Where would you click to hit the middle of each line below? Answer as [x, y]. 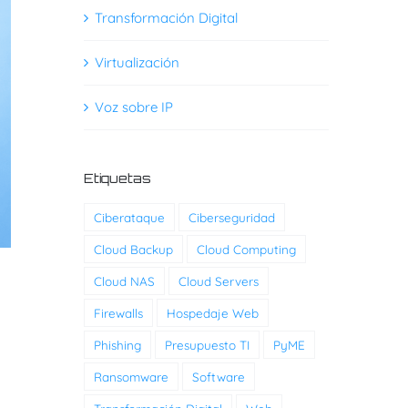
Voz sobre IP [133, 107]
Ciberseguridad [231, 218]
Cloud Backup [133, 250]
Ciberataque [129, 218]
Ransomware [131, 377]
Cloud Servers [218, 281]
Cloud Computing [246, 250]
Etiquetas [117, 178]
